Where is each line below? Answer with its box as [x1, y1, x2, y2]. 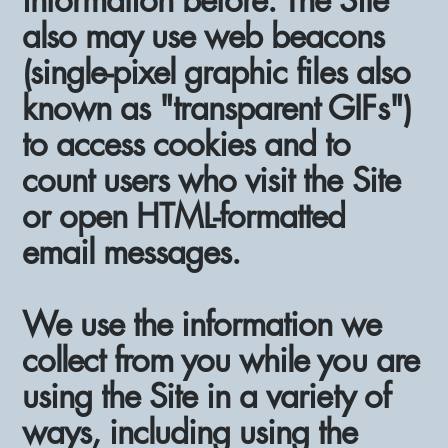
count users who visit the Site [22, 158, 400, 202]
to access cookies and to [22, 122, 351, 166]
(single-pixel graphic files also [22, 50, 410, 94]
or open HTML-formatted [22, 194, 346, 238]
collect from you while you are [22, 338, 419, 382]
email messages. [22, 230, 241, 274]
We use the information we [22, 302, 382, 346]
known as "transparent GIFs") [22, 86, 411, 130]
